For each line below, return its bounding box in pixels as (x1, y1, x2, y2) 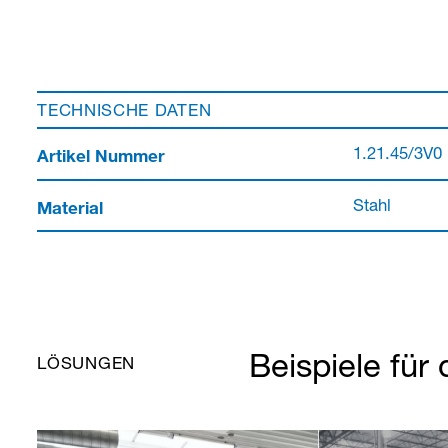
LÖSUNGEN (37, 356, 135, 374)
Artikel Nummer (37, 144, 166, 166)
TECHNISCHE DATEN (37, 104, 212, 122)
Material (37, 196, 104, 218)
